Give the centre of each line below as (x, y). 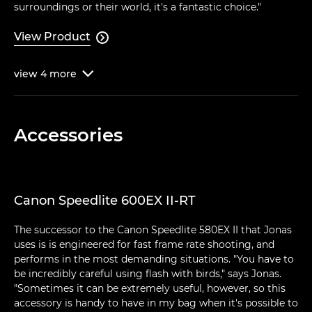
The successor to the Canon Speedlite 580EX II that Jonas (153, 230)
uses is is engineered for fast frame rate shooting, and (144, 245)
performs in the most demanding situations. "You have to (154, 259)
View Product (52, 37)
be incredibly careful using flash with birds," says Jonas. (148, 274)
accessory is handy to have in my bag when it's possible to (156, 303)
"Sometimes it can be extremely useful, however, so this (150, 289)
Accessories (68, 135)
